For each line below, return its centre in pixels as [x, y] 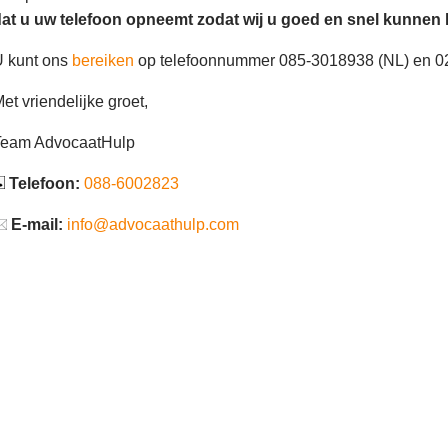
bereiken [103, 61]
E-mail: [37, 225]
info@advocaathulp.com [153, 225]
